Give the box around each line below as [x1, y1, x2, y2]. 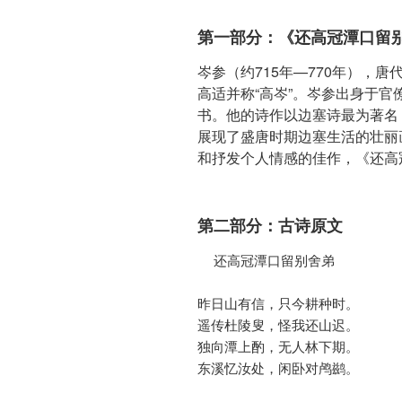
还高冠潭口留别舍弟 [197, 252, 214, 269]
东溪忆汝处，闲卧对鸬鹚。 [197, 360, 359, 377]
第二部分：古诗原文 [197, 213, 343, 237]
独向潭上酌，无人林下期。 [197, 338, 359, 355]
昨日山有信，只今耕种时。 [197, 295, 359, 312]
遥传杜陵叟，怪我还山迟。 [197, 317, 359, 334]
